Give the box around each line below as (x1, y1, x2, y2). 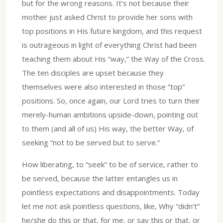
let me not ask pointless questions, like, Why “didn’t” (22, 201, 200, 212)
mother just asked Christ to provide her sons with (22, 12, 193, 22)
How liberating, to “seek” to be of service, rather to (22, 159, 198, 170)
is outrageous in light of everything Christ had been (22, 40, 197, 50)
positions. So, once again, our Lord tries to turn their (22, 96, 200, 106)
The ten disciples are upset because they (22, 68, 164, 78)
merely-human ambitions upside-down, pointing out (22, 110, 198, 120)
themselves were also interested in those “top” (22, 82, 185, 92)
